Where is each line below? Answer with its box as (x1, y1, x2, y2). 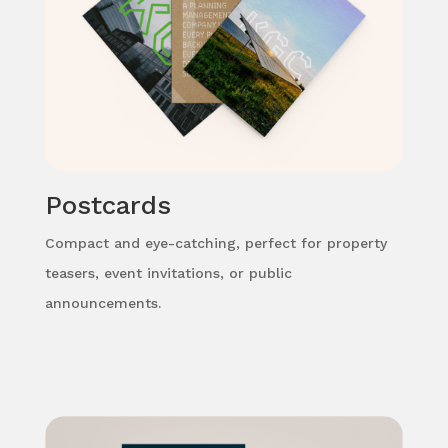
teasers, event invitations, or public (44, 265, 292, 282)
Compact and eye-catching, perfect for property (44, 235, 387, 252)
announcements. (44, 295, 161, 312)
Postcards (44, 190, 171, 221)
